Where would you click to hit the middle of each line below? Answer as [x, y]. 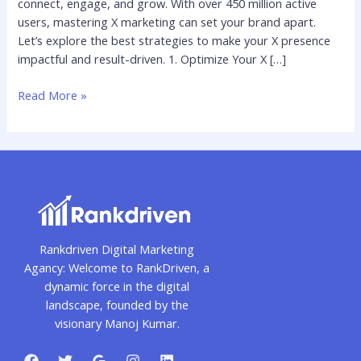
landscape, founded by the [117, 305]
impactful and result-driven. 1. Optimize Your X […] [152, 59]
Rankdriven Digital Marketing [117, 249]
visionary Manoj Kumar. [117, 324]
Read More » [53, 95]
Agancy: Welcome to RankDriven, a [117, 268]
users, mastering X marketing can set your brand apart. [167, 22]
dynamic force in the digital [117, 286]
